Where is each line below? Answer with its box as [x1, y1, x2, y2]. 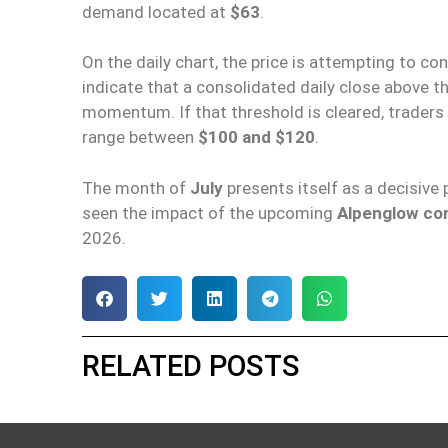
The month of [82, 177, 190, 198]
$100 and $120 [198, 127, 315, 148]
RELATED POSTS [82, 349, 300, 384]
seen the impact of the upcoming [82, 202, 337, 223]
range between [82, 127, 198, 148]
